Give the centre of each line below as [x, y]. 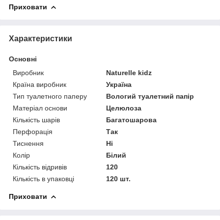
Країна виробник [40, 84]
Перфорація [33, 131]
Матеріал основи [40, 108]
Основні [23, 59]
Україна [119, 84]
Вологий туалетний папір [150, 96]
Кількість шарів [36, 120]
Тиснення [28, 143]
